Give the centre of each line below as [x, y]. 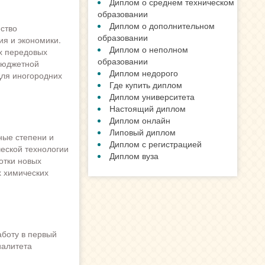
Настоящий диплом [148, 108]
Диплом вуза [134, 156]
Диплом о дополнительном [162, 25]
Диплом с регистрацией [156, 144]
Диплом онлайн [140, 120]
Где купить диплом [146, 85]
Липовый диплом [143, 132]
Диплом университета [152, 96]
